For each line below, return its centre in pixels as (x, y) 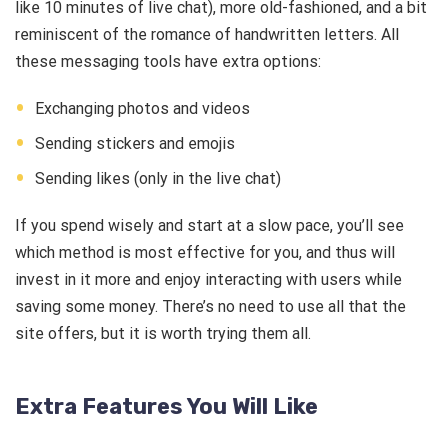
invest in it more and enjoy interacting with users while (208, 280)
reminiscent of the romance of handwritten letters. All (207, 35)
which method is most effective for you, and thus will (205, 253)
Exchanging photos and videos (144, 109)
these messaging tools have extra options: (170, 62)
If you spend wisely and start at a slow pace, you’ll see (209, 226)
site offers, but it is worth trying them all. (163, 334)
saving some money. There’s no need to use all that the (210, 307)
